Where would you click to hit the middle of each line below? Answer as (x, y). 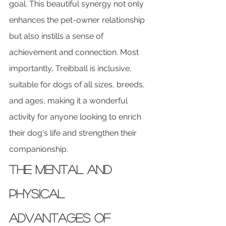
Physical (39, 194)
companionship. (39, 149)
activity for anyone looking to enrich (76, 117)
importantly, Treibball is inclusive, (71, 69)
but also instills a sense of (57, 36)
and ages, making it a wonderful (69, 101)
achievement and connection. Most (75, 52)
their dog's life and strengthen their (74, 133)
